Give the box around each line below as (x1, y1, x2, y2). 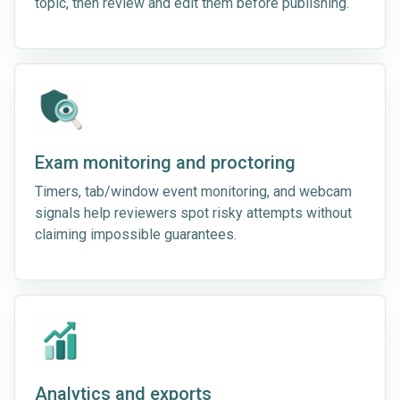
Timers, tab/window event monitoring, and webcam (35, 183, 352, 201)
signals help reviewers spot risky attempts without (35, 204, 352, 222)
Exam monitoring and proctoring (35, 152, 296, 174)
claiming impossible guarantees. (35, 226, 237, 244)
